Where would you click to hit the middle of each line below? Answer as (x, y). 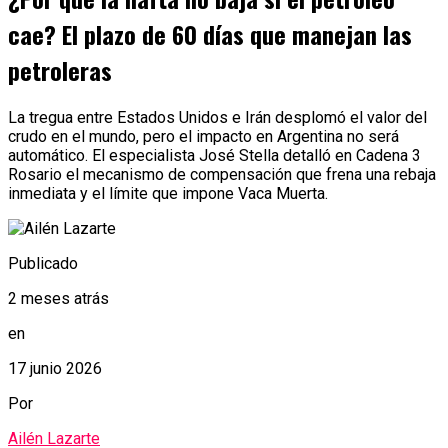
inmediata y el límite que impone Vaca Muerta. (168, 193)
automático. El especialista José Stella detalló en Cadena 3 (214, 155)
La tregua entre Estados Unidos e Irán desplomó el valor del (217, 117)
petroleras (60, 69)
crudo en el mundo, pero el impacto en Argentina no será (203, 136)
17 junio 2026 (55, 368)
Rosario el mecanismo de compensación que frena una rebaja (222, 174)
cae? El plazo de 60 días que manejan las (210, 33)
